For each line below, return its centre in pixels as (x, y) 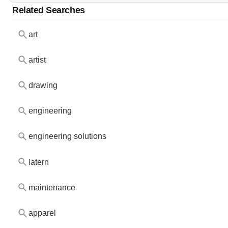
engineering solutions (67, 136)
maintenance (52, 187)
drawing (43, 85)
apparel (42, 213)
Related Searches (49, 10)
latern (38, 162)
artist (37, 60)
